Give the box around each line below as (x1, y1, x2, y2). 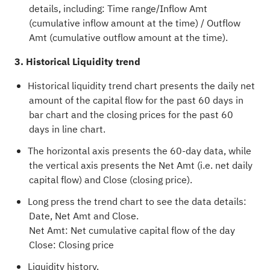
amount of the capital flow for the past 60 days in (28, 93, 243, 108)
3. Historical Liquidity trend (14, 54, 140, 69)
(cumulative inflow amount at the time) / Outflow (28, 16, 240, 31)
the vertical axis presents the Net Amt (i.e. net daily (28, 158, 253, 173)
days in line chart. (28, 122, 105, 137)
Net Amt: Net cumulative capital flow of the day (28, 223, 235, 238)
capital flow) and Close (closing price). (28, 172, 192, 187)
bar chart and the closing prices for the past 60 (28, 107, 233, 122)
